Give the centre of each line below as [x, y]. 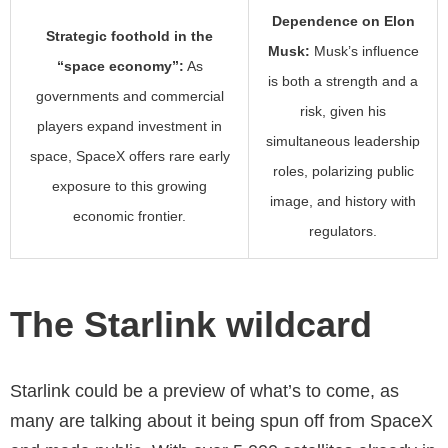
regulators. [343, 231]
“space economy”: [120, 66]
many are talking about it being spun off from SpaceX [221, 421]
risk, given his [343, 111]
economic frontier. [129, 216]
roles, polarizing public [343, 171]
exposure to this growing [129, 186]
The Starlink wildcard [191, 325]
